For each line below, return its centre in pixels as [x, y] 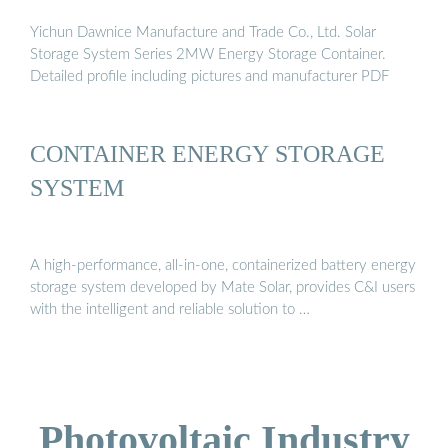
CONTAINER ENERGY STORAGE [207, 154]
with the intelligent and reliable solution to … [170, 309]
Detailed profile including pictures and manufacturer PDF [209, 77]
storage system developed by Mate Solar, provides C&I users [222, 287]
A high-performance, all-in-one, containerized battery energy [223, 265]
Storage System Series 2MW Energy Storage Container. [208, 55]
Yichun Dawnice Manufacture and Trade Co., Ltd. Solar [203, 33]
